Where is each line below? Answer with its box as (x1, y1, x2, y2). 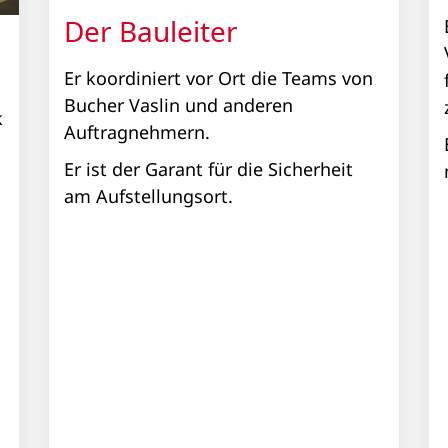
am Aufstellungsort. (64, 183, 233, 208)
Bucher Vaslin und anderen (64, 92, 293, 117)
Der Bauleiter (64, 11, 238, 50)
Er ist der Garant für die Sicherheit (64, 156, 353, 181)
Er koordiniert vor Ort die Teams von (64, 65, 373, 90)
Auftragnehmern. (64, 119, 215, 144)
